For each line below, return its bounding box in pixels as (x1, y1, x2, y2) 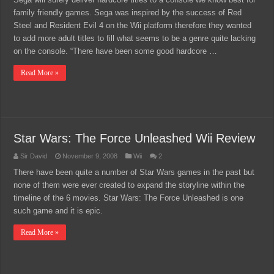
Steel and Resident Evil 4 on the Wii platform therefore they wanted (13, 21, 252, 30)
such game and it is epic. (13, 206, 103, 215)
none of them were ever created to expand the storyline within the (13, 180, 245, 190)
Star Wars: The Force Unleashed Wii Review (13, 131, 256, 145)
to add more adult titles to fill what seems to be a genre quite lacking (13, 34, 256, 43)
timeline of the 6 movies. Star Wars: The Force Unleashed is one (13, 193, 244, 202)
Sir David (20, 152, 48, 160)
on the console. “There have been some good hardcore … (13, 46, 218, 56)
